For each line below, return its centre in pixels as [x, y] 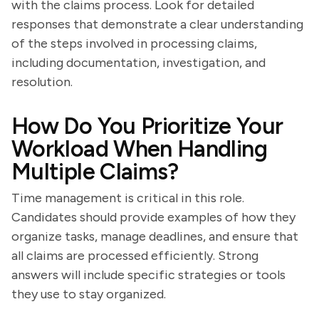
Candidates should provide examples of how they [153, 217]
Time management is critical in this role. [128, 198]
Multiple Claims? [95, 172]
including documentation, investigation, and [138, 63]
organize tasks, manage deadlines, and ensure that [155, 236]
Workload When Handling [139, 149]
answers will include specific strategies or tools [148, 275]
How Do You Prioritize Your [147, 126]
